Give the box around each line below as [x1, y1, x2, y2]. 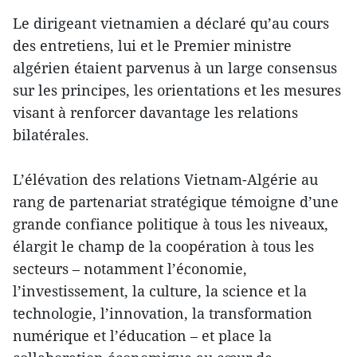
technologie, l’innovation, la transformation [13, 304, 312, 324]
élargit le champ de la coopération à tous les [13, 237, 314, 257]
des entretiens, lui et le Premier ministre [13, 36, 292, 56]
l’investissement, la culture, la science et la [13, 281, 307, 301]
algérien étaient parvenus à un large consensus [13, 58, 337, 78]
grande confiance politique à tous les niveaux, [13, 214, 328, 234]
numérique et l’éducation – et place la [13, 326, 272, 346]
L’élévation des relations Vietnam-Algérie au [13, 170, 318, 190]
